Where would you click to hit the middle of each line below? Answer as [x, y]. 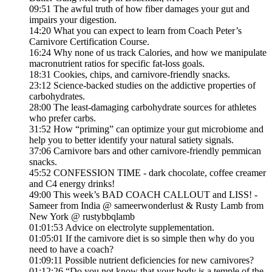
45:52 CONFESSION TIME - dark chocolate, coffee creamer [148, 173]
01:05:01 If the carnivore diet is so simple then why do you [142, 239]
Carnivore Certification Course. [89, 42]
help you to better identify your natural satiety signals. [131, 140]
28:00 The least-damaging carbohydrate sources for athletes [143, 107]
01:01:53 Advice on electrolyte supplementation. [122, 228]
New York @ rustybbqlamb [82, 217]
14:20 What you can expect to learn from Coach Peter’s [135, 31]
